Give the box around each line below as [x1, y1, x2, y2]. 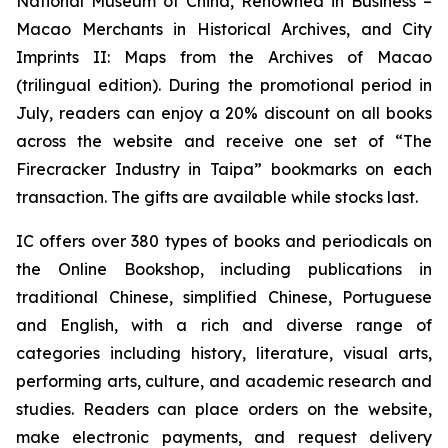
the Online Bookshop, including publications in [16, 259, 432, 279]
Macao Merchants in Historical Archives [16, 19, 346, 39]
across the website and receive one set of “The [16, 131, 432, 151]
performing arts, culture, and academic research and [16, 371, 432, 391]
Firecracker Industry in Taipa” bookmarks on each [16, 159, 432, 179]
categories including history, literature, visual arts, [16, 343, 432, 363]
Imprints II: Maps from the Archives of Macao [16, 47, 432, 67]
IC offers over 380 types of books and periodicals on [16, 231, 432, 251]
